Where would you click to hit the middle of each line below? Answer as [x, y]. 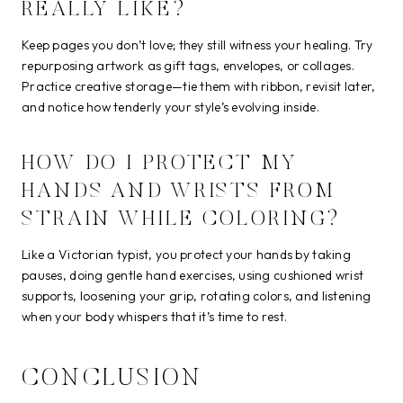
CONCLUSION [112, 380]
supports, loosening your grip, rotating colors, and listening [197, 296]
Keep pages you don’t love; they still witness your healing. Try [197, 45]
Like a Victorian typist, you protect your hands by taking [186, 254]
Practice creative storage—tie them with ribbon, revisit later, [199, 86]
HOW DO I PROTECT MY [160, 163]
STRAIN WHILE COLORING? [182, 219]
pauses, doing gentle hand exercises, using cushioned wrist [193, 275]
